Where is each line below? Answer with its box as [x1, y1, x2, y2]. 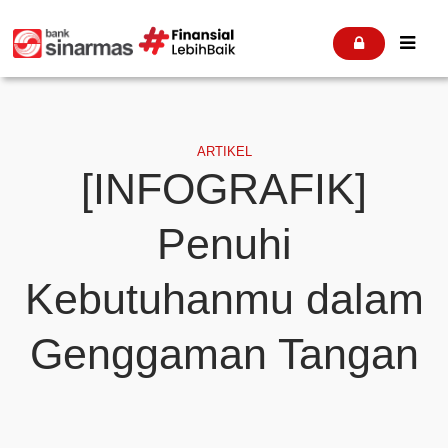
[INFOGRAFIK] [81, 164, 367, 213]
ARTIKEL [196, 144, 252, 159]
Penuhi [156, 219, 292, 268]
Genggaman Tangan [29, 329, 419, 378]
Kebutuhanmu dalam [24, 274, 424, 323]
